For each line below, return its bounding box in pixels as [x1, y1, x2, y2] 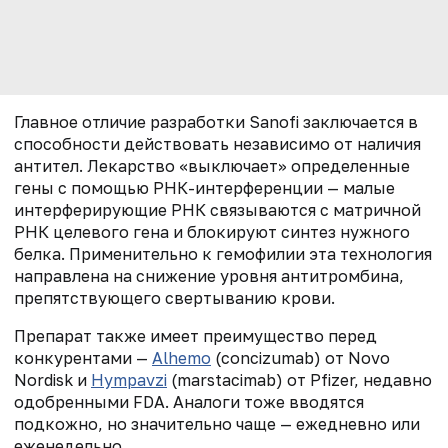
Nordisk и [14, 369, 91, 390]
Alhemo [152, 347, 211, 368]
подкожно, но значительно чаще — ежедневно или [14, 413, 420, 434]
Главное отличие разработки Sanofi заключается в [14, 111, 418, 132]
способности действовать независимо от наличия [14, 133, 421, 154]
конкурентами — [14, 347, 152, 368]
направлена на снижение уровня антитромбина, [14, 265, 404, 286]
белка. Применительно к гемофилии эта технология [14, 243, 432, 264]
